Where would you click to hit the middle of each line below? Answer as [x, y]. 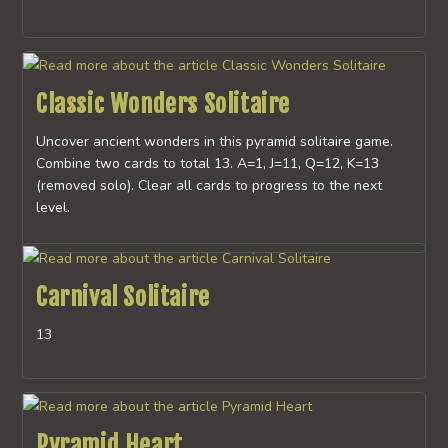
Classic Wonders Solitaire [162, 104]
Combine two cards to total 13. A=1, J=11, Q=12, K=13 [207, 164]
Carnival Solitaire [122, 296]
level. [52, 208]
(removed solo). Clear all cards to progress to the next [208, 186]
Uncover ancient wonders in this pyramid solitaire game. [214, 142]
